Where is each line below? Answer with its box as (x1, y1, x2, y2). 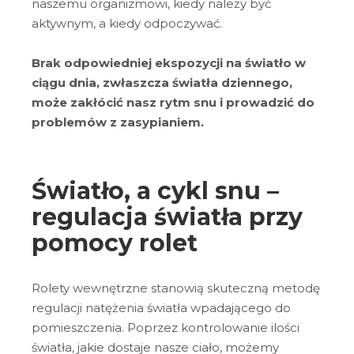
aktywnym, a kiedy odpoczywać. (32, 15, 225, 31)
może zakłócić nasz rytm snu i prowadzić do (32, 95, 314, 111)
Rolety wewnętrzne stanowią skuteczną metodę (32, 280, 320, 296)
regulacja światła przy (32, 202, 303, 232)
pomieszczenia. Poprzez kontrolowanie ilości (32, 319, 299, 335)
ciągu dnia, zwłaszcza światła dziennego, (32, 75, 292, 91)
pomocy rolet (32, 228, 198, 258)
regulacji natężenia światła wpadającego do (32, 299, 291, 315)
